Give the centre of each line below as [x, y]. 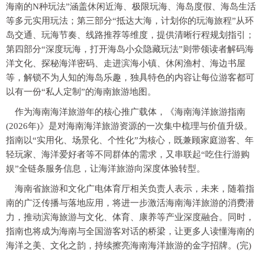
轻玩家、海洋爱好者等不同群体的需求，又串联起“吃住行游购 [128, 154]
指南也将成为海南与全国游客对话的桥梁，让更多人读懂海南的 [130, 231]
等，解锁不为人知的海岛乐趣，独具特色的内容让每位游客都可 [130, 77]
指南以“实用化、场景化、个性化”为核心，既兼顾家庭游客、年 [130, 140]
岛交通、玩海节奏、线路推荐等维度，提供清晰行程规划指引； [130, 35]
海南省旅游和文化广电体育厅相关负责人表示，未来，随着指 [135, 188]
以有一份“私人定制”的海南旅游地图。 [81, 91]
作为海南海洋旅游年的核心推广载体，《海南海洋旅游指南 [130, 112]
